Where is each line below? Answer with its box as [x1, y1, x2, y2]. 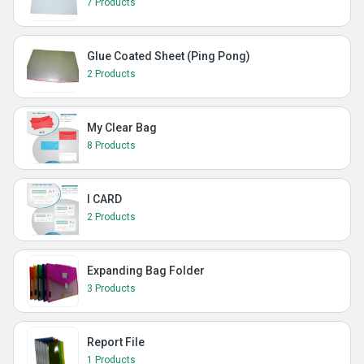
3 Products [87, 283, 136, 295]
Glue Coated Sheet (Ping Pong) [87, 50, 250, 63]
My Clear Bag [87, 121, 157, 135]
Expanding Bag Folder [87, 264, 205, 278]
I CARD [87, 193, 122, 206]
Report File [87, 336, 145, 349]
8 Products [87, 140, 136, 152]
